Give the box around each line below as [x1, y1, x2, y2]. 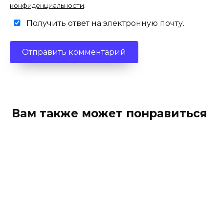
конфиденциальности [10, 1, 84, 10]
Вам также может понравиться [12, 107, 207, 121]
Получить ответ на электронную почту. [24, 19, 184, 28]
